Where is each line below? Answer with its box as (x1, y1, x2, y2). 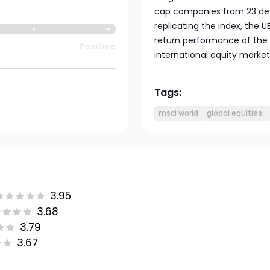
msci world (159, 108, 198, 118)
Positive (78, 40, 116, 52)
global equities (207, 108, 262, 118)
